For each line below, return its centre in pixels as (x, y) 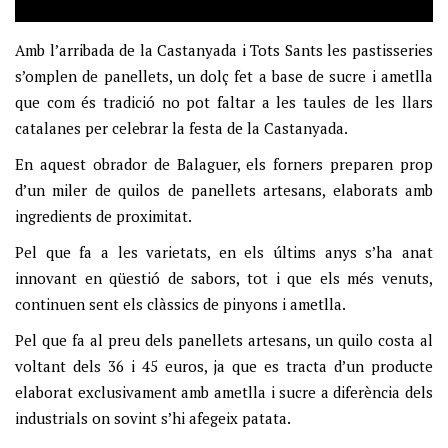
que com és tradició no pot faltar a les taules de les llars (224, 102)
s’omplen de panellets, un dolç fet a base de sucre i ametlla (224, 76)
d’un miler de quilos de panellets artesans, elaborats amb (224, 190)
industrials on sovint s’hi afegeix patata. (153, 418)
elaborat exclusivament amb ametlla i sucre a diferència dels (224, 392)
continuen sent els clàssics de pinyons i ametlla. (180, 304)
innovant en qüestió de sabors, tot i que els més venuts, (224, 278)
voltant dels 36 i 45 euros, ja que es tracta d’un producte (224, 366)
